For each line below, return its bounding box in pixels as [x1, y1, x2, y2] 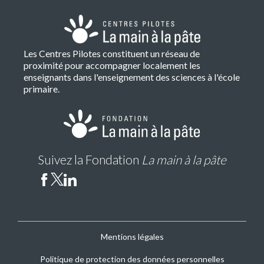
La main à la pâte [141, 151, 226, 167]
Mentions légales [100, 231, 164, 242]
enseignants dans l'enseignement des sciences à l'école [24, 71, 240, 82]
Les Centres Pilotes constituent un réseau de [24, 47, 200, 59]
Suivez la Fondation [38, 151, 141, 167]
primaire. [24, 82, 60, 94]
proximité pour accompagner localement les [24, 59, 200, 71]
